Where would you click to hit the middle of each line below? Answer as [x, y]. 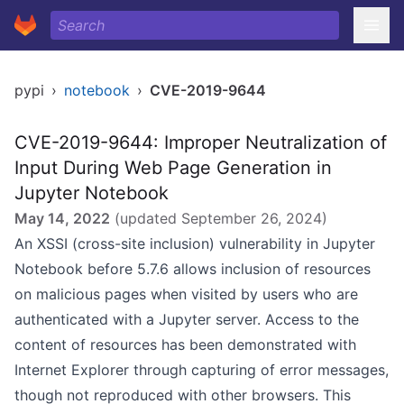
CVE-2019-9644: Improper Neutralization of [201, 142]
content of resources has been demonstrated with [185, 344]
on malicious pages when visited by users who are [186, 294]
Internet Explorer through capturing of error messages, [202, 370]
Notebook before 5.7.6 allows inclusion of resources [193, 269]
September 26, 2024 [252, 218]
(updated [146, 218]
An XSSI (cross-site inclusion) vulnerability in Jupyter [195, 243]
